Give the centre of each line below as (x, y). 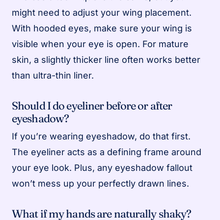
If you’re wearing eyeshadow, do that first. (101, 136)
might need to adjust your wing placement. (102, 12)
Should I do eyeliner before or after (92, 105)
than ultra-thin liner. (53, 75)
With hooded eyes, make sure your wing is (102, 28)
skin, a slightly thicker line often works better (106, 59)
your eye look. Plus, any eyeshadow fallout (102, 167)
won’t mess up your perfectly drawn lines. (100, 183)
